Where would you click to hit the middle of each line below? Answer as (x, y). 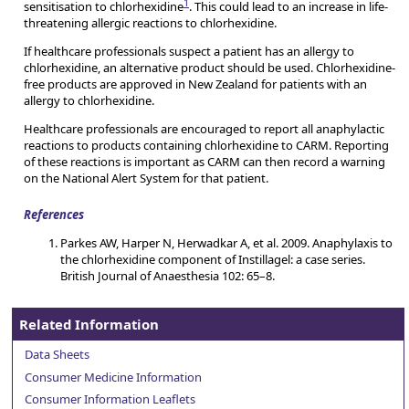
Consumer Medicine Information (113, 377)
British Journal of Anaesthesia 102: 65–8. (168, 275)
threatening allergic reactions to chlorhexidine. (150, 23)
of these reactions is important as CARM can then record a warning (204, 162)
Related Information (89, 325)
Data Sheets (57, 355)
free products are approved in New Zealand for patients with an (195, 84)
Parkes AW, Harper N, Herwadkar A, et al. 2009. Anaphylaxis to (226, 242)
